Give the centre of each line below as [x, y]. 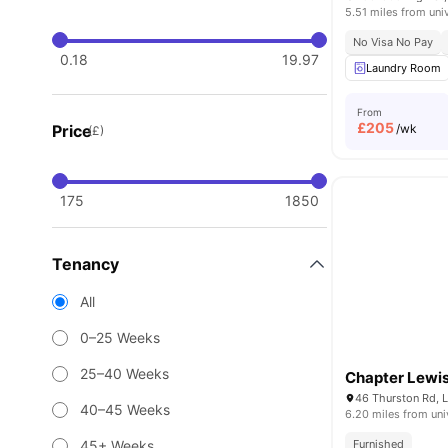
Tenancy [85, 264]
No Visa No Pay [393, 42]
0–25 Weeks [120, 337]
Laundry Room [404, 68]
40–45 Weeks [125, 409]
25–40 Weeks [124, 373]
